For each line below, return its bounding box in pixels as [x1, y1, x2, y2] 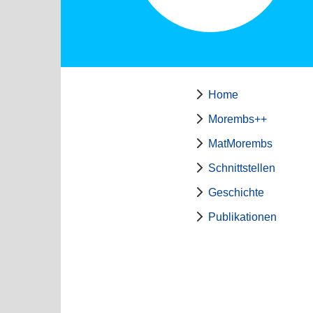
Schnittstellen [208, 162, 275, 174]
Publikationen [208, 211, 277, 223]
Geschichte [208, 187, 264, 198]
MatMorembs [208, 138, 272, 150]
